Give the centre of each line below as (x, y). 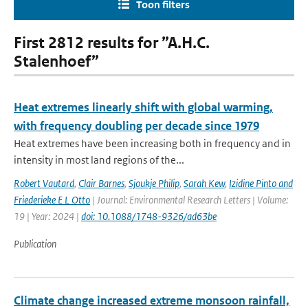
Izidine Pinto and (261, 183)
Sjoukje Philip (154, 183)
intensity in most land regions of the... (99, 160)
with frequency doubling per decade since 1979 (136, 126)
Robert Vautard (44, 183)
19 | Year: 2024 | (47, 216)
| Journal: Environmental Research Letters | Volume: (189, 200)
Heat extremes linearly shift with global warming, (143, 107)
